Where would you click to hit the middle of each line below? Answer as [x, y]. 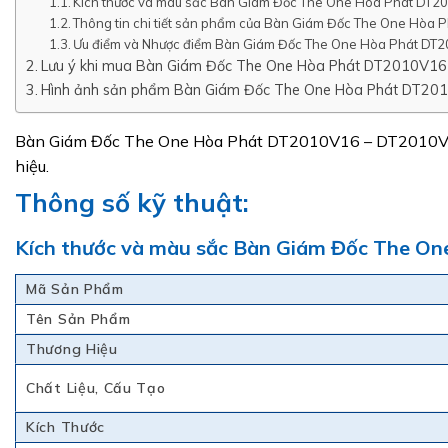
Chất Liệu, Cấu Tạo [96, 387]
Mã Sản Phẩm [75, 288]
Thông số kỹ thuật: [132, 201]
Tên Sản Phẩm [78, 318]
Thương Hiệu [72, 348]
